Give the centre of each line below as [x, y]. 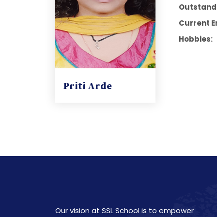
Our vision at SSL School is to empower [124, 210]
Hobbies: [195, 39]
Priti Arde [87, 86]
